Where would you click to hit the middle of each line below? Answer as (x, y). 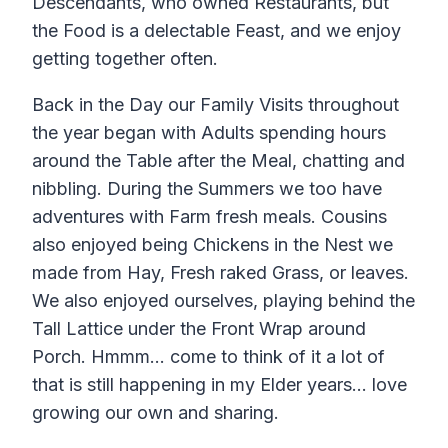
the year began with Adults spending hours (209, 133)
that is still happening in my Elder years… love (219, 385)
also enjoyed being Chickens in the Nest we (212, 245)
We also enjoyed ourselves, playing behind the (223, 301)
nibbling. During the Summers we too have (207, 189)
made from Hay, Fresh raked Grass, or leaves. (220, 273)
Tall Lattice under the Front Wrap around (199, 329)
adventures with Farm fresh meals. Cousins (209, 217)
